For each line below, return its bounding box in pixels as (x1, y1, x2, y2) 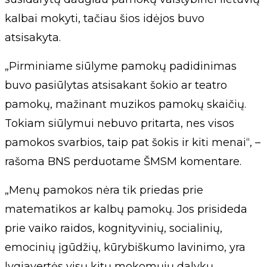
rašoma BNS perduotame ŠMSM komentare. (5, 155, 241, 168)
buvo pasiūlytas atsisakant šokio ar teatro (5, 79, 227, 92)
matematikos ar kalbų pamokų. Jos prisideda (5, 203, 247, 216)
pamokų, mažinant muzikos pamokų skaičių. (5, 98, 246, 111)
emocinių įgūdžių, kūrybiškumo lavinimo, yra (5, 241, 246, 254)
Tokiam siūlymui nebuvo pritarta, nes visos (5, 117, 234, 130)
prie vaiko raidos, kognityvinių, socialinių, (5, 222, 222, 235)
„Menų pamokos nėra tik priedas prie (5, 184, 203, 197)
